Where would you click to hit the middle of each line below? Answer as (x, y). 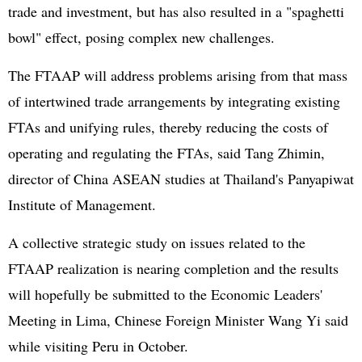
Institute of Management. (82, 204)
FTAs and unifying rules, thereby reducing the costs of (168, 127)
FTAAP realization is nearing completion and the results (173, 268)
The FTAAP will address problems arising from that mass (178, 75)
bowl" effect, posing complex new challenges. (141, 37)
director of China (60, 179)
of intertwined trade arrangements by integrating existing (174, 101)
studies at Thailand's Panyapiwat (257, 179)
